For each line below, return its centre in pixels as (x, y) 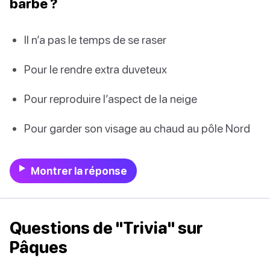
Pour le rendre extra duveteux (96, 69)
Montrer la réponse (79, 171)
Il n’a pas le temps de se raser (95, 39)
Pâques (39, 247)
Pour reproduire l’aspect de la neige (111, 98)
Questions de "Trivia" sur (106, 228)
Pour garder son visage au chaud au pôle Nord (137, 128)
